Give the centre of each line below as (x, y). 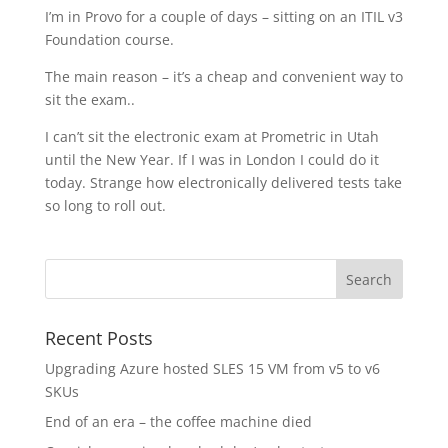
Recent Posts (98, 338)
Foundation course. (109, 39)
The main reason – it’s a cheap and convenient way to (223, 76)
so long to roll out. (105, 205)
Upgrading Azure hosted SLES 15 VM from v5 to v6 (212, 368)
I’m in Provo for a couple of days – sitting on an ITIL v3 (223, 16)
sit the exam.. (89, 99)
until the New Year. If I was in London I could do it (211, 159)
